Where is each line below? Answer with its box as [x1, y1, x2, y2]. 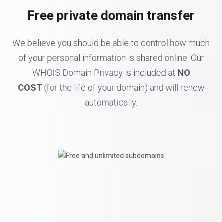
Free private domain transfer [27, 8, 195, 23]
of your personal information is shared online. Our [18, 53, 204, 63]
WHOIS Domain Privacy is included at [32, 67, 177, 78]
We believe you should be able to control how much [12, 38, 210, 48]
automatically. [85, 97, 137, 108]
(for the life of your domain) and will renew [42, 82, 205, 93]
